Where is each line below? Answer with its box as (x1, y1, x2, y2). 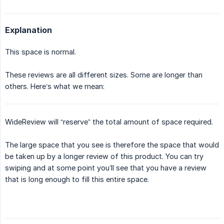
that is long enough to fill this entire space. (5, 175, 149, 184)
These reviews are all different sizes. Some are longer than (5, 70, 202, 79)
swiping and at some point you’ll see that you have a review (5, 163, 206, 172)
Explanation (5, 25, 52, 35)
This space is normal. (5, 47, 76, 56)
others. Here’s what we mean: (5, 82, 104, 91)
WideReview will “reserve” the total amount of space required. (5, 117, 213, 126)
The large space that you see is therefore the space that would (5, 140, 219, 149)
